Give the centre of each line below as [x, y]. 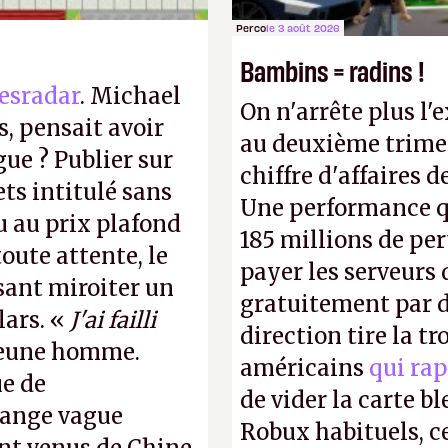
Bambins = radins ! [332, 69]
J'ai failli [113, 320]
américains [302, 368]
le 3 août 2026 [303, 27]
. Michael [130, 96]
